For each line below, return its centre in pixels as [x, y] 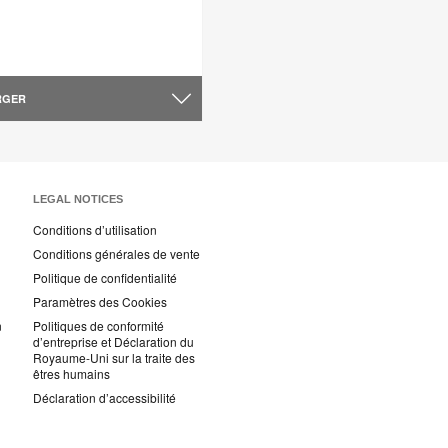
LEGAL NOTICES [78, 199]
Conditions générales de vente [116, 254]
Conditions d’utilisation [95, 230]
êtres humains [71, 374]
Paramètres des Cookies [100, 302]
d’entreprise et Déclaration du [113, 342]
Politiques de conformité [98, 326]
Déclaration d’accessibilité [104, 398]
